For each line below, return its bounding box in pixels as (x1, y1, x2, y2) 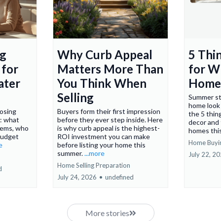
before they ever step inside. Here (57, 115, 163, 124)
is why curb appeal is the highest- (57, 124, 160, 133)
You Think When (57, 76, 147, 91)
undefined (105, 173, 134, 182)
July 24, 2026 (57, 173, 97, 182)
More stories (85, 208, 129, 218)
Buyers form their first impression (57, 107, 160, 116)
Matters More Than (57, 62, 163, 76)
